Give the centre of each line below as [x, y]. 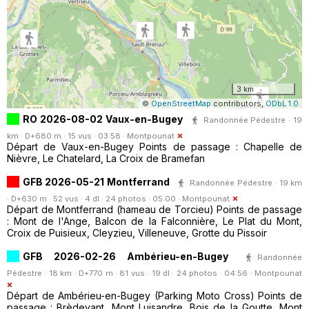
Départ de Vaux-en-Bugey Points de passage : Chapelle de [154, 146]
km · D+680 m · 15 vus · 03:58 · [67, 136]
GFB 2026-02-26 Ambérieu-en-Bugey [126, 256]
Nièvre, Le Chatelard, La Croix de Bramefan [106, 158]
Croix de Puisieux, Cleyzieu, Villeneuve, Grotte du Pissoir [137, 232]
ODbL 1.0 [282, 103]
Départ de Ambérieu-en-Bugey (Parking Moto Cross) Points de [154, 295]
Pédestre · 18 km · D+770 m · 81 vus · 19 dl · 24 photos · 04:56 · [131, 273]
